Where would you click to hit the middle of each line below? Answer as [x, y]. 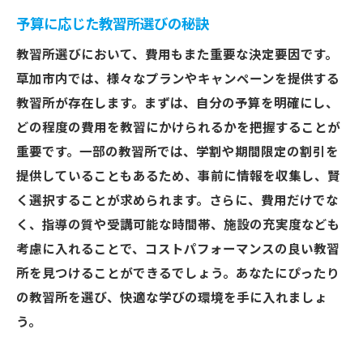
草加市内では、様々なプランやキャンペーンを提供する [178, 79]
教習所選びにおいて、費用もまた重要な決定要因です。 [177, 55]
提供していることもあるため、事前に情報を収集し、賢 [178, 177]
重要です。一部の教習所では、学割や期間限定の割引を [177, 152]
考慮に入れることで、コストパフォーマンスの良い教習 [178, 250]
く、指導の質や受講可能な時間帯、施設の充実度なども [178, 225]
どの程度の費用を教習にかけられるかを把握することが [178, 128]
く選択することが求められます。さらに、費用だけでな [177, 201]
